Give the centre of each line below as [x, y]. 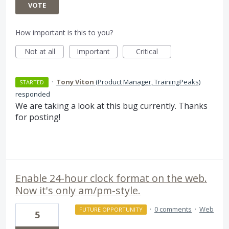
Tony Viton [75, 82]
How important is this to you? [64, 33]
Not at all [40, 52]
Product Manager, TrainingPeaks [148, 82]
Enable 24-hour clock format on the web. [111, 178]
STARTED [32, 82]
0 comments [173, 209]
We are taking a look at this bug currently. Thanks [111, 106]
